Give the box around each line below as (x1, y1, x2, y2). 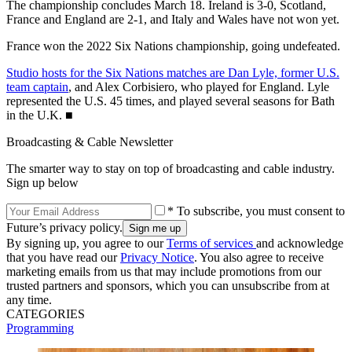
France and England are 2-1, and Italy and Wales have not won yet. (6, 12, 343, 26)
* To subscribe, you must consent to (167, 203, 345, 218)
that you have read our (6, 250, 120, 264)
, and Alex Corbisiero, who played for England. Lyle (68, 79, 329, 93)
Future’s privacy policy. (6, 220, 123, 234)
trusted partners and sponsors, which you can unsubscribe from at (6, 278, 329, 292)
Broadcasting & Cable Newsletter (6, 134, 173, 148)
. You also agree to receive (194, 250, 324, 264)
